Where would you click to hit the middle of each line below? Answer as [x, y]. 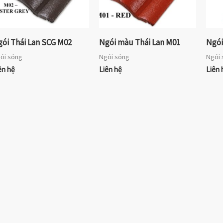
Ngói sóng [114, 56]
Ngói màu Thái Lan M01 [139, 43]
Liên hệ [110, 69]
